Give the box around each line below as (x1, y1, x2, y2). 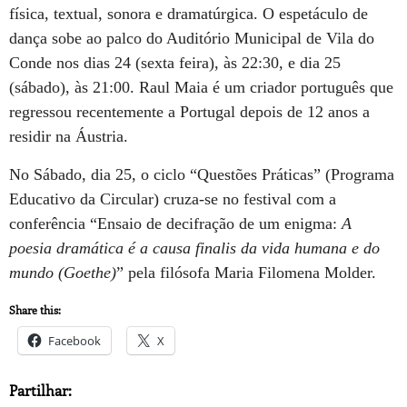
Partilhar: (9, 381, 72, 401)
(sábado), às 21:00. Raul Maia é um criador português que (9, 78, 393, 97)
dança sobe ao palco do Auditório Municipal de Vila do (9, 29, 374, 48)
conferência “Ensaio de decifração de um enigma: (9, 213, 342, 233)
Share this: (9, 303, 61, 318)
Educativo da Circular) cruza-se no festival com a (9, 189, 336, 208)
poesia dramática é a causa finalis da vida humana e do (9, 238, 380, 257)
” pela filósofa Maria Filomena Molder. (116, 263, 376, 282)
